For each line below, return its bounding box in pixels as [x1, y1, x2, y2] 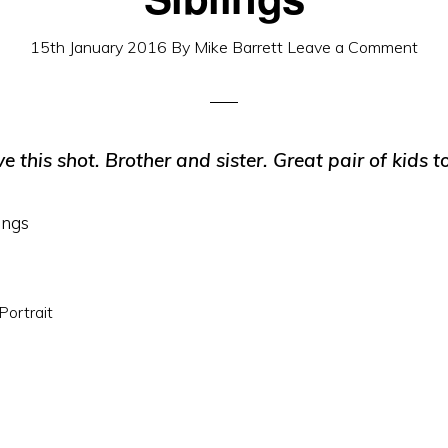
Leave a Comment [287, 37, 418, 57]
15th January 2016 [30, 37, 167, 57]
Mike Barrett [194, 37, 283, 57]
